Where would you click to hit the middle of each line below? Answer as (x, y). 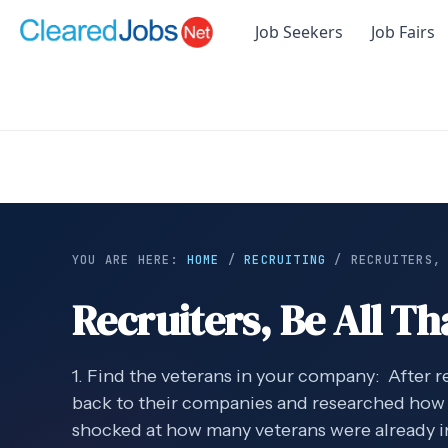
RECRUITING (285, 260)
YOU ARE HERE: (129, 260)
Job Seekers (299, 32)
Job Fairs (403, 32)
